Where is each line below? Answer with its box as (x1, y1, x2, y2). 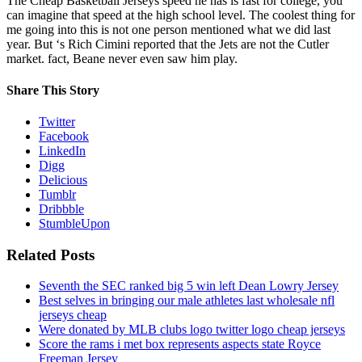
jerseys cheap (39, 308, 107, 322)
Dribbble (39, 202, 84, 217)
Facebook (39, 129, 89, 144)
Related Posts (6, 246, 95, 263)
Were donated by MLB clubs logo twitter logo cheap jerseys (39, 322, 345, 337)
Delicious (39, 173, 87, 187)
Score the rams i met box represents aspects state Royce (39, 337, 321, 351)
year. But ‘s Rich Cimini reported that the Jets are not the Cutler (6, 36, 329, 51)
